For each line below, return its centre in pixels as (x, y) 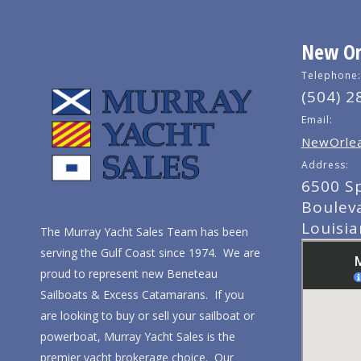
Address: (325, 165)
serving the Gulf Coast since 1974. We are (150, 253)
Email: (317, 120)
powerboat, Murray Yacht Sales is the (138, 337)
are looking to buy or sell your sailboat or (147, 316)
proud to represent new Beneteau (129, 274)
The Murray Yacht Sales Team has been (144, 232)
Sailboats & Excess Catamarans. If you (142, 295)
